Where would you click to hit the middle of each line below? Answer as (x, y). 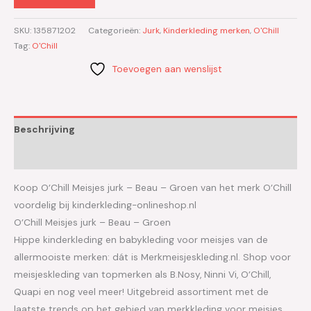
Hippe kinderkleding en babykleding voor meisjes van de (141, 239)
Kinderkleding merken (207, 30)
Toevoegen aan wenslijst (167, 68)
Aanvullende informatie (72, 156)
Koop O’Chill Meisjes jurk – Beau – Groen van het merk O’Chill (153, 187)
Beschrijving (44, 129)
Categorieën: (115, 30)
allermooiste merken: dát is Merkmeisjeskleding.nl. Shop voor (152, 257)
